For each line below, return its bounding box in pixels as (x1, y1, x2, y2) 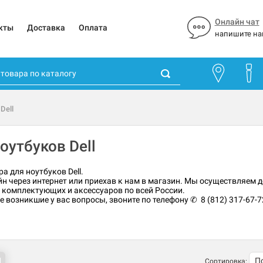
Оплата (78, 23, 107, 32)
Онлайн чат (214, 17, 259, 26)
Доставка (26, 23, 65, 32)
